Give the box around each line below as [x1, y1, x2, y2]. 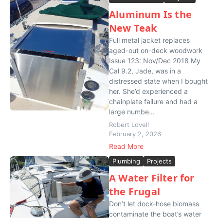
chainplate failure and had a [109, 97, 198, 106]
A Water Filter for [109, 171, 195, 184]
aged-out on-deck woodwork [109, 46, 202, 54]
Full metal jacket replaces [109, 36, 190, 44]
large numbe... [109, 108, 155, 116]
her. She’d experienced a [109, 87, 188, 95]
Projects [147, 157, 172, 165]
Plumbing [112, 157, 140, 165]
